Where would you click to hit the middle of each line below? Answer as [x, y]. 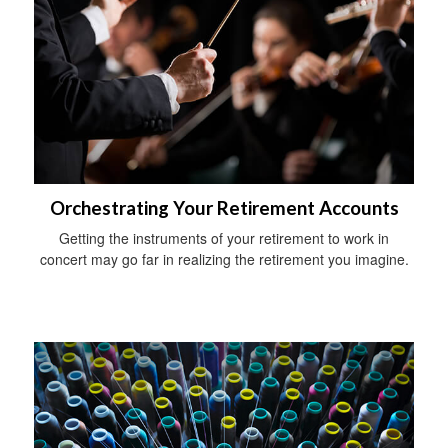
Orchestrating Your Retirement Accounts [224, 207]
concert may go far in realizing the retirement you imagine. [224, 258]
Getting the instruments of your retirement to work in [224, 237]
